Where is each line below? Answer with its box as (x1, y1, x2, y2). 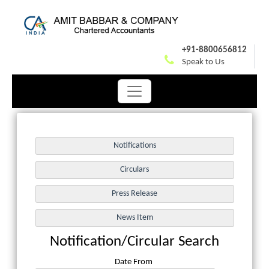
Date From (115, 257, 153, 267)
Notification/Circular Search (50, 234, 219, 250)
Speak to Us (182, 57, 225, 67)
